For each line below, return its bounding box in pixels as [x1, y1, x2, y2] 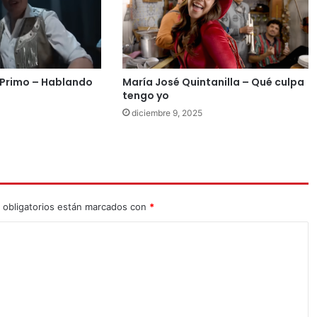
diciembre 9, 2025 [132, 107, 203, 118]
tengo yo [122, 88, 170, 103]
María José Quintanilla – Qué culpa [122, 74, 305, 89]
